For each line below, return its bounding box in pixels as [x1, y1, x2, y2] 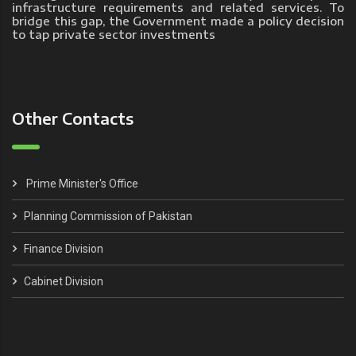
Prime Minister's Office [26, 176, 138, 190]
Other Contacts [12, 107, 133, 128]
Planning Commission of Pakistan [24, 209, 192, 222]
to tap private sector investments [12, 26, 215, 41]
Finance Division [24, 242, 103, 255]
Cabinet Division [24, 274, 103, 288]
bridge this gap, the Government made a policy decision [12, 13, 344, 28]
